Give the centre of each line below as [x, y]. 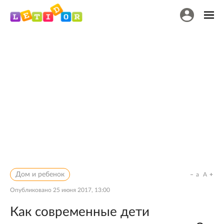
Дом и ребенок [40, 174]
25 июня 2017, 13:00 [81, 190]
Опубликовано [31, 190]
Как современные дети [80, 212]
